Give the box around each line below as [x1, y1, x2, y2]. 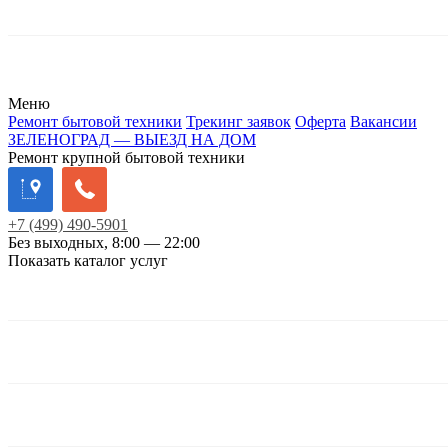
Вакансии [350, 112, 417, 130]
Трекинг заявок [186, 112, 291, 130]
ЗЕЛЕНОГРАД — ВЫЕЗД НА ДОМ [8, 130, 256, 148]
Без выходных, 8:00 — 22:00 [8, 233, 200, 251]
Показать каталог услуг [8, 251, 168, 269]
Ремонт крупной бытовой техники [8, 148, 245, 166]
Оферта [295, 112, 346, 130]
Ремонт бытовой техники [8, 112, 182, 130]
